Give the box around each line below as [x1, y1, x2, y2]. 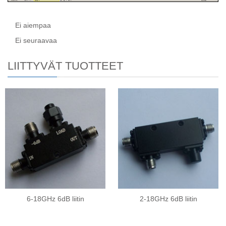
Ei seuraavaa [15, 36, 57, 45]
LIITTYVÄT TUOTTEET [8, 60, 123, 73]
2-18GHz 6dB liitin [139, 195, 197, 203]
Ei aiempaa [15, 21, 51, 30]
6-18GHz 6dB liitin [26, 195, 84, 203]
